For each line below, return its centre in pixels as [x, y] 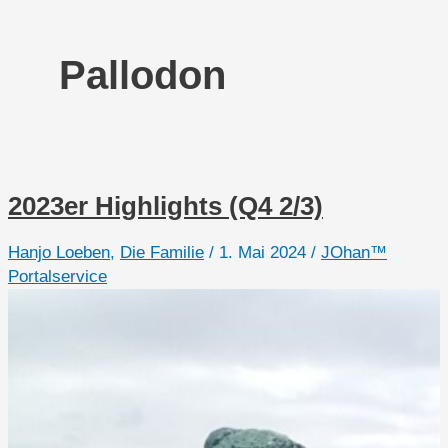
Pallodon [142, 75]
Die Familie [162, 252]
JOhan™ [354, 252]
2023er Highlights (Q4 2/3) [165, 206]
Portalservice [57, 276]
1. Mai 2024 [265, 252]
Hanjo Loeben [59, 252]
